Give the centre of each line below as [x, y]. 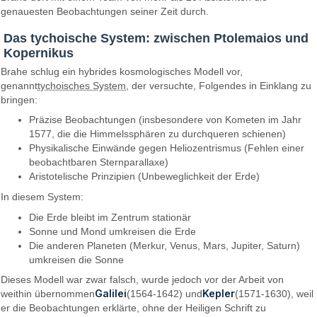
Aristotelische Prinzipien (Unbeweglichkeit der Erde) [145, 177]
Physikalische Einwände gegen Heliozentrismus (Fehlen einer [167, 148]
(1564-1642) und [165, 294]
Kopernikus [39, 53]
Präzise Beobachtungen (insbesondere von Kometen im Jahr [166, 120]
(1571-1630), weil [275, 294]
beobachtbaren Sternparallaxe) [99, 162]
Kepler [219, 294]
